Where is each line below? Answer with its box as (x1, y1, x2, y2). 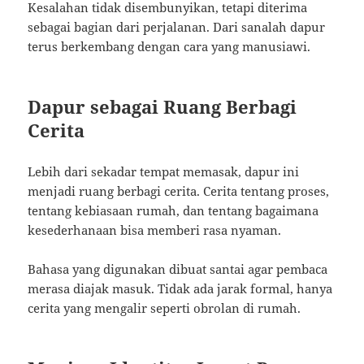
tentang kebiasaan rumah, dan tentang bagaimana (28, 202, 319, 219)
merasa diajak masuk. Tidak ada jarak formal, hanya (28, 280, 333, 297)
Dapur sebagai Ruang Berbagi (28, 94, 297, 119)
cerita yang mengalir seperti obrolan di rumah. (28, 300, 301, 317)
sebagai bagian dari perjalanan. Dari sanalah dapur (28, 19, 326, 36)
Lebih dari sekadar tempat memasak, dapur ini (28, 163, 300, 180)
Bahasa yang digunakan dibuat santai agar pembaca (28, 261, 328, 278)
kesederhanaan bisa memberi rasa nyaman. (28, 222, 282, 239)
